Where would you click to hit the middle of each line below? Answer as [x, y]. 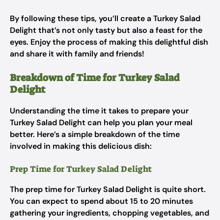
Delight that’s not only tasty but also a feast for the [106, 30]
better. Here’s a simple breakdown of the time [95, 134]
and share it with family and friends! [77, 54]
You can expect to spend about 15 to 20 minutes [101, 201]
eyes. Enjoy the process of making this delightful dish [109, 42]
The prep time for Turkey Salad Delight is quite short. [108, 189]
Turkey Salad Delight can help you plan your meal [101, 123]
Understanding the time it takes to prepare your [99, 111]
